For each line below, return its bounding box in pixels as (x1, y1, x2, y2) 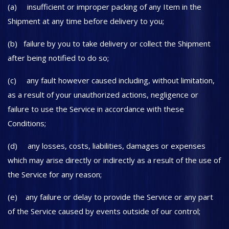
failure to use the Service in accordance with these (8, 104, 184, 114)
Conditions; (8, 118, 46, 128)
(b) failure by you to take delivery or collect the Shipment (8, 38, 211, 49)
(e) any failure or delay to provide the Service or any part (8, 192, 213, 202)
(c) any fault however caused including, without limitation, (8, 75, 215, 85)
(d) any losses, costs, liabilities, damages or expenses (8, 141, 205, 151)
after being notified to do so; (8, 53, 109, 63)
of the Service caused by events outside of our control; (8, 206, 200, 216)
